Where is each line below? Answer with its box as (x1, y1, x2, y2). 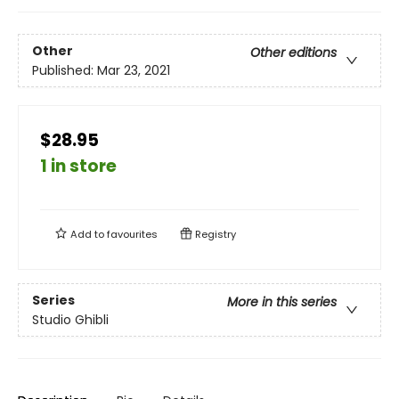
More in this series (227, 292, 337, 311)
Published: (32, 61, 97, 79)
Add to (68, 227, 107, 242)
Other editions (250, 43, 337, 61)
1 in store (40, 154, 117, 179)
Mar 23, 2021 (97, 61, 170, 79)
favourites (107, 227, 158, 242)
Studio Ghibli (32, 310, 109, 329)
